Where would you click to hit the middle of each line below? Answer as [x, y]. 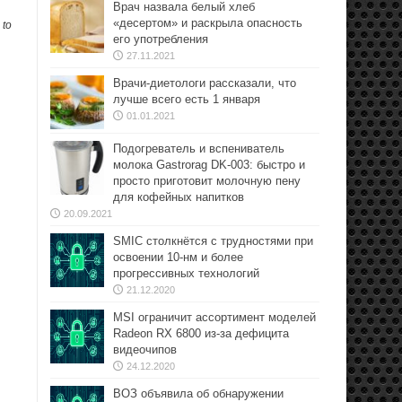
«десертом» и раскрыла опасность [208, 23]
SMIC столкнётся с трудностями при [213, 241]
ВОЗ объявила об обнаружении [198, 393]
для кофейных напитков [179, 197]
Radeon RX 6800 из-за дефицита [201, 333]
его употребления [161, 39]
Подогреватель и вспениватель [199, 149]
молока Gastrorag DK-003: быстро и [209, 165]
